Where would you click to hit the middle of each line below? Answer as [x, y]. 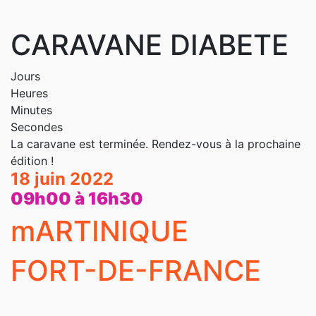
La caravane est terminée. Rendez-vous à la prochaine [156, 144]
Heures [29, 93]
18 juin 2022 [62, 179]
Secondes [37, 127]
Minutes [31, 110]
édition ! [32, 161]
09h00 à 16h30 [77, 199]
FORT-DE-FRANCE [136, 271]
